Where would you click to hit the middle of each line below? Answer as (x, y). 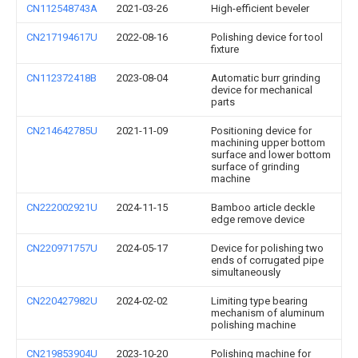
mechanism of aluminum (268, 313)
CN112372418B (62, 78)
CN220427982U (62, 301)
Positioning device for (261, 131)
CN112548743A (62, 8)
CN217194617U (62, 37)
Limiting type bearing (259, 301)
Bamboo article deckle (263, 207)
